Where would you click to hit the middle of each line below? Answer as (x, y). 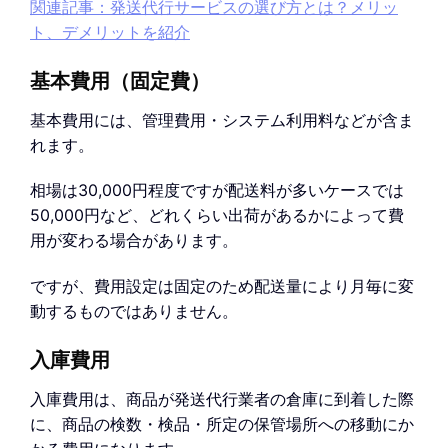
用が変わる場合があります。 (134, 240)
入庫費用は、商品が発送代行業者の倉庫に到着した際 (222, 399)
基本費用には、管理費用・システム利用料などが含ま (222, 119)
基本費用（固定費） (120, 81)
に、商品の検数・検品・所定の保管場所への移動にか (222, 424)
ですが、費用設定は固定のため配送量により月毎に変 (222, 286)
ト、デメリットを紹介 (110, 31)
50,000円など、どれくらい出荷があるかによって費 (217, 215)
